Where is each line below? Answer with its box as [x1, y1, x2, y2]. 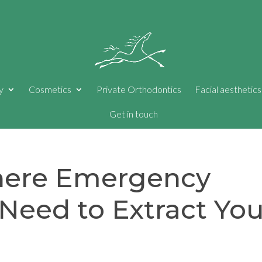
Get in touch [109, 108, 158, 119]
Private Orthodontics [96, 84, 181, 95]
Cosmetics [29, 84, 71, 95]
